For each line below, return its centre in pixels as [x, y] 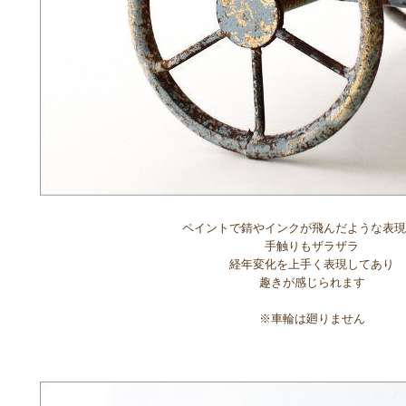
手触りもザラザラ [312, 246]
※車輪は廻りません [312, 319]
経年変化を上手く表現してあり [312, 264]
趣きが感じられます [312, 282]
